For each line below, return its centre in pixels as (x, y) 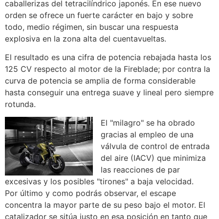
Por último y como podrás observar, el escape (90, 193)
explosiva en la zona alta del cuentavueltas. (86, 38)
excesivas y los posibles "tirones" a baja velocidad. (99, 182)
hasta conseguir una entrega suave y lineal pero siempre (109, 93)
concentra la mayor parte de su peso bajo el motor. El (105, 205)
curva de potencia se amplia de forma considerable (100, 81)
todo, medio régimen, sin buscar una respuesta (92, 27)
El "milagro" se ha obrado (148, 123)
